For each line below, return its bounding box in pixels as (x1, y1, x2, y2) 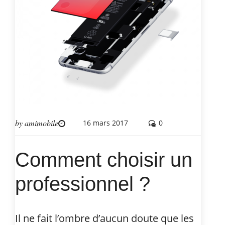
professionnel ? (15, 172, 150, 195)
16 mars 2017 (83, 118, 128, 128)
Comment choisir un (15, 148, 192, 171)
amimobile (25, 117, 58, 128)
